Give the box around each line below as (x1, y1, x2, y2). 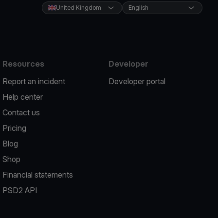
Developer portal (108, 76, 165, 86)
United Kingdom (55, 4, 101, 11)
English (128, 4, 148, 11)
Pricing (2, 123, 27, 133)
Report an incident (2, 76, 66, 86)
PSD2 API (2, 185, 37, 195)
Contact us (2, 108, 40, 117)
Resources (2, 59, 45, 69)
